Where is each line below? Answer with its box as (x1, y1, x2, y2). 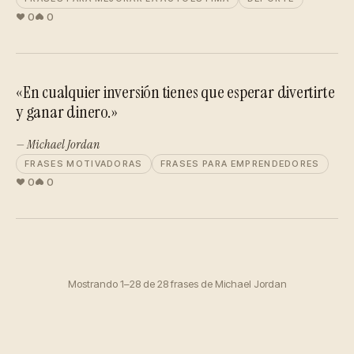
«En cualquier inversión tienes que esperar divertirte (16, 81, 335, 104)
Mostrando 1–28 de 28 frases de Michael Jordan (67, 277, 287, 290)
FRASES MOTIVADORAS (24, 158, 143, 169)
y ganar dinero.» (16, 100, 118, 123)
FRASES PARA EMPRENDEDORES (160, 158, 320, 169)
